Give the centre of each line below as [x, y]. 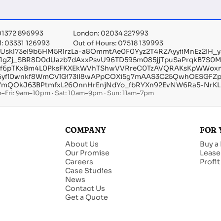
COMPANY [85, 130]
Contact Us [85, 189]
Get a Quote [86, 198]
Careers [79, 162]
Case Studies [88, 171]
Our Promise [87, 153]
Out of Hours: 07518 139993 [118, 43]
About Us [82, 144]
